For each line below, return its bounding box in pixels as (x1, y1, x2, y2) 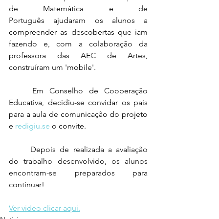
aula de (32, 109, 61, 119)
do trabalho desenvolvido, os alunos (9, 156, 148, 166)
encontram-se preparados (9, 168, 132, 177)
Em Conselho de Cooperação (9, 86, 32, 95)
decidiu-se (47, 98, 88, 107)
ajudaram (44, 16, 86, 25)
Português (9, 16, 44, 25)
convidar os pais (88, 98, 148, 107)
